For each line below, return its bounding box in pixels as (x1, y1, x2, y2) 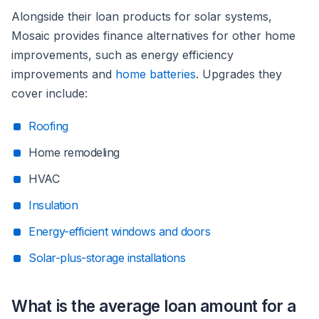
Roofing (28, 119, 68, 134)
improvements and (11, 67, 115, 82)
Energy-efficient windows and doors (28, 224, 210, 239)
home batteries (115, 67, 196, 82)
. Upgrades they (196, 67, 282, 82)
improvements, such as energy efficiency (11, 48, 234, 63)
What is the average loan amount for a (11, 296, 296, 316)
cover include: (11, 86, 88, 101)
